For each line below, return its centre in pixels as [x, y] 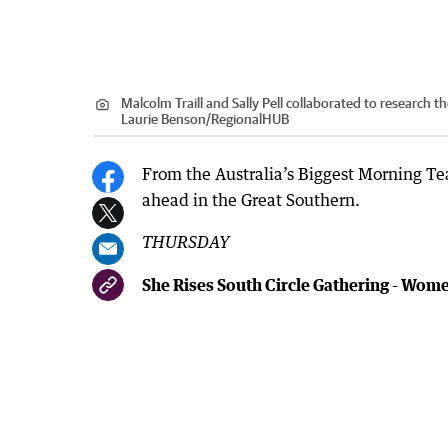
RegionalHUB [250, 118]
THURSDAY [186, 242]
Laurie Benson [163, 118]
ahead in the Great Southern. [251, 199]
